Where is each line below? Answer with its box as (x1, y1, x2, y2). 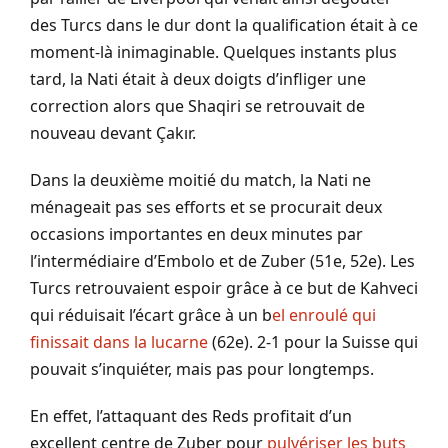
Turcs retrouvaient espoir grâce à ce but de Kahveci (30, 277, 418, 300)
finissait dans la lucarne (30, 331, 208, 354)
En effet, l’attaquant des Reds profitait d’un (30, 405, 352, 428)
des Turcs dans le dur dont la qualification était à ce (30, 14, 418, 37)
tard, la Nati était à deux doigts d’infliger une (30, 68, 366, 91)
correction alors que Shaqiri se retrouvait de (30, 95, 365, 118)
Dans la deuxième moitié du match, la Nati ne (30, 169, 371, 192)
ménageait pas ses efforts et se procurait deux (30, 196, 382, 219)
